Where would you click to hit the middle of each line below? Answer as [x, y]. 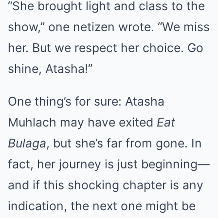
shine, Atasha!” [50, 69]
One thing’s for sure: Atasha [86, 101]
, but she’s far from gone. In [124, 143]
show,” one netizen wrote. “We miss [109, 27]
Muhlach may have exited [82, 122]
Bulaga [27, 143]
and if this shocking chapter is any [106, 185]
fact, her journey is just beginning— [109, 164]
